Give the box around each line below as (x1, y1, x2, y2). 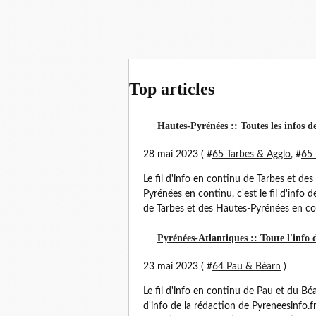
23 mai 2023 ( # (143, 262, 212, 272)
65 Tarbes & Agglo (212, 150, 291, 159)
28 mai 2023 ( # (143, 150, 212, 159)
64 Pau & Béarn (212, 262, 281, 272)
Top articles (129, 80, 214, 98)
